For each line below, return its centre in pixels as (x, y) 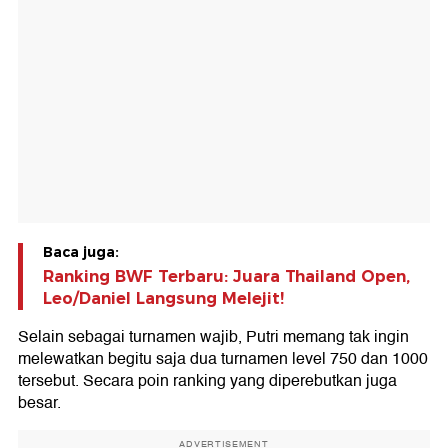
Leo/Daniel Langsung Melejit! (163, 299)
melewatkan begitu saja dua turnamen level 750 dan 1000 (223, 359)
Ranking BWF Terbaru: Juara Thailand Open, (226, 277)
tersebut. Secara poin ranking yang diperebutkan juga (207, 381)
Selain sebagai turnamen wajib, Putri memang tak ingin (213, 337)
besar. (39, 403)
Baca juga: (81, 252)
